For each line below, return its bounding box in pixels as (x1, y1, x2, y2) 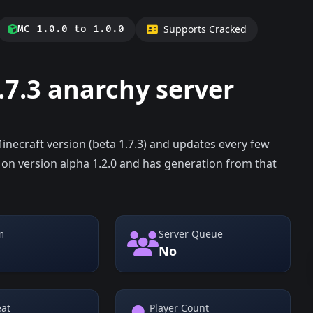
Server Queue (159, 227, 224, 240)
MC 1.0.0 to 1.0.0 (17, 23, 124, 35)
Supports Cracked (163, 22, 247, 36)
